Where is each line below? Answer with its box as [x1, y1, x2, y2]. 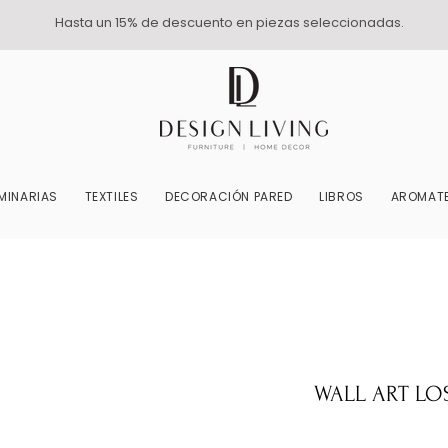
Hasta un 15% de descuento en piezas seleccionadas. [54, 13, 404, 32]
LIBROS [319, 188, 364, 205]
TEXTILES [84, 188, 139, 205]
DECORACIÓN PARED [165, 188, 293, 205]
